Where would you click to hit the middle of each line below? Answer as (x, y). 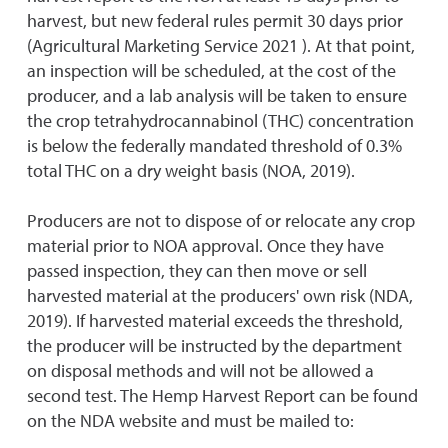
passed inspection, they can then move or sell (197, 270)
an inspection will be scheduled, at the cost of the (211, 70)
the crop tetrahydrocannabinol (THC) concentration (220, 120)
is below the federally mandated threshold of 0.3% (214, 145)
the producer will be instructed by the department (214, 345)
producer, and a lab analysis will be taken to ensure (217, 95)
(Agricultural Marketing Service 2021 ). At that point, (221, 45)
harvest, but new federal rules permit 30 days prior (215, 20)
